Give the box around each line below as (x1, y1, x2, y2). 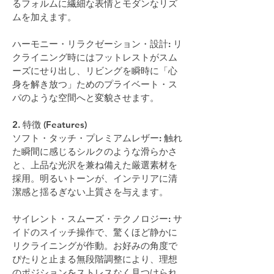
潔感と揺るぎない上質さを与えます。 (12, 185, 168, 198)
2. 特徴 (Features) (12, 118, 87, 130)
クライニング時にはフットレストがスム (12, 51, 177, 63)
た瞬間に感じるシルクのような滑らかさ (12, 145, 177, 157)
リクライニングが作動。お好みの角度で (12, 239, 177, 251)
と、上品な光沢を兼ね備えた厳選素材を (12, 158, 177, 171)
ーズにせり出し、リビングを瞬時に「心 (12, 64, 177, 76)
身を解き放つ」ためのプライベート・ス (12, 78, 177, 90)
